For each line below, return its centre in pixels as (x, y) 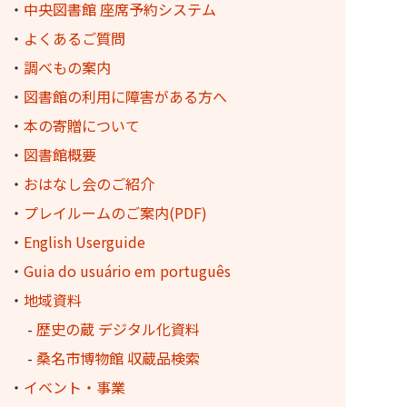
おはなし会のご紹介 (89, 184)
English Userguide (84, 242)
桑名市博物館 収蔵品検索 (118, 358)
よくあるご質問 (74, 38)
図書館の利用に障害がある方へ (125, 96)
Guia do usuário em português (127, 271)
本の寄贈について (82, 125)
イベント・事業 (74, 387)
